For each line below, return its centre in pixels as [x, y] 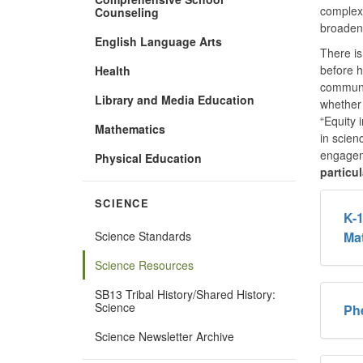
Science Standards [143, 235]
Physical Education [148, 158]
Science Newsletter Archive [164, 336]
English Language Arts [158, 41]
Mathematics [130, 128]
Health [113, 70]
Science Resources [144, 265]
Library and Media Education [175, 99]
